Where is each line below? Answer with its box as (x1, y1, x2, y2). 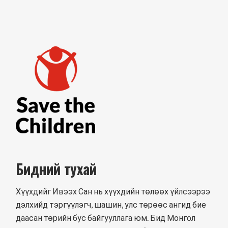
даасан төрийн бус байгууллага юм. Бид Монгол (16, 213, 196, 223)
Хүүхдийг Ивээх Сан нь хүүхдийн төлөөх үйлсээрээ (16, 186, 211, 196)
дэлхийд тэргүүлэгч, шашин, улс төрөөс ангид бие (16, 199, 207, 210)
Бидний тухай (16, 158, 97, 180)
